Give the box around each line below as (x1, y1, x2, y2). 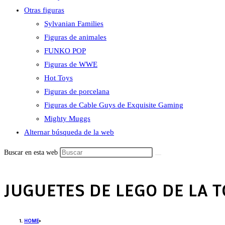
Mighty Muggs (44, 115, 90, 123)
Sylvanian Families (44, 20, 103, 28)
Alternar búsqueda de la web (24, 128, 114, 136)
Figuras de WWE (44, 60, 97, 68)
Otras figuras (24, 6, 64, 14)
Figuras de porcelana (44, 87, 109, 95)
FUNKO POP (44, 47, 86, 55)
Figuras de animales (44, 33, 106, 41)
